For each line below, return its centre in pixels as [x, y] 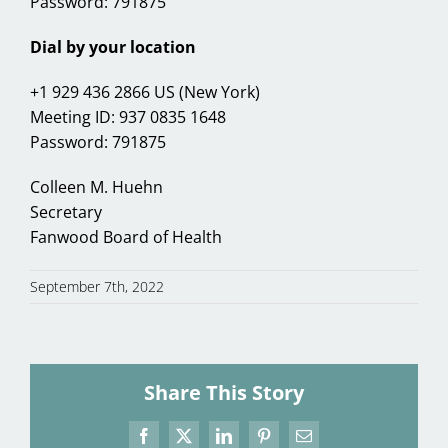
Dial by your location [113, 47]
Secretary [66, 212]
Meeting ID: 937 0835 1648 [128, 117]
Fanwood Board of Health [126, 237]
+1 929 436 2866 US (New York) [145, 92]
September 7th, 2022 [97, 287]
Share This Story [224, 393]
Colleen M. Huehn [96, 187]
